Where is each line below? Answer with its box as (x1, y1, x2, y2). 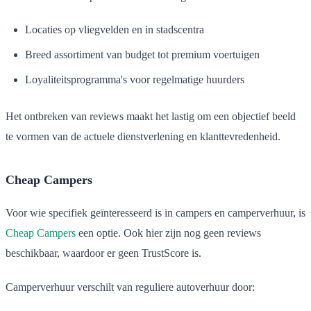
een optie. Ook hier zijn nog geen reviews (76, 226, 261, 239)
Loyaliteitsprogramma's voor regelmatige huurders (25, 73, 244, 85)
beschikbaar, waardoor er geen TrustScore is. (6, 246, 201, 259)
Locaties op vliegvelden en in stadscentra (25, 23, 204, 35)
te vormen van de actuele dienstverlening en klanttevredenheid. (6, 130, 280, 142)
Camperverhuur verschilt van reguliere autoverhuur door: (6, 280, 255, 293)
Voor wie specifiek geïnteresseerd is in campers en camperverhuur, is (6, 206, 305, 219)
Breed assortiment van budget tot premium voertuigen (25, 48, 260, 60)
